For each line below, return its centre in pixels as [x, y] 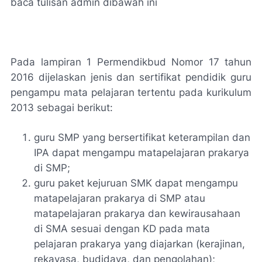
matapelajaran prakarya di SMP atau [120, 198]
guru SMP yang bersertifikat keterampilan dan [142, 137]
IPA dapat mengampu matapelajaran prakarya [142, 153]
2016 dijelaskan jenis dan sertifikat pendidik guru [131, 77]
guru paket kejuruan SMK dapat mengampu [136, 183]
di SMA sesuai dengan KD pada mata [122, 229]
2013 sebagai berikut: [62, 108]
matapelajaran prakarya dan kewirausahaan [137, 213]
